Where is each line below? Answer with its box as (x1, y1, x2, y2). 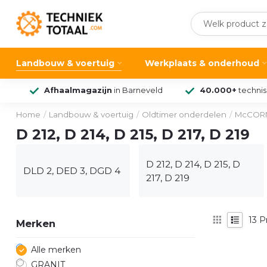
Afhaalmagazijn (44, 86, 112, 95)
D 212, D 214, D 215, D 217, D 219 (16, 126, 250, 143)
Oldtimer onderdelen (142, 110, 226, 119)
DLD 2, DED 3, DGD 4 (23, 165, 120, 176)
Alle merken (31, 244, 81, 255)
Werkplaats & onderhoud (145, 58, 259, 69)
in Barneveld (111, 86, 163, 95)
